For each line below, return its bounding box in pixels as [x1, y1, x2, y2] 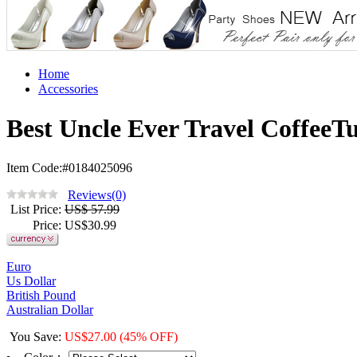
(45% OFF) [120, 329, 178, 343]
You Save [10, 329, 58, 343]
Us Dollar [6, 273, 56, 288]
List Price [10, 202, 58, 216]
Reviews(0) [68, 187, 126, 202]
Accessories [38, 82, 98, 96]
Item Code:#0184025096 [6, 160, 132, 175]
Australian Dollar [6, 302, 93, 316]
